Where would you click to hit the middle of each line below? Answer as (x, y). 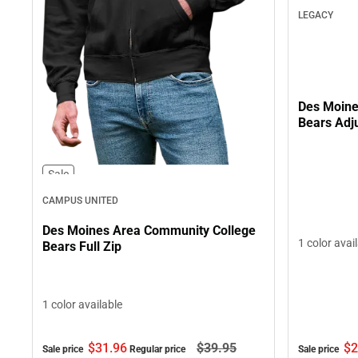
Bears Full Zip (82, 246)
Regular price (159, 350)
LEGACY (316, 15)
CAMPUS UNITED (80, 201)
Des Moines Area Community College (149, 230)
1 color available (82, 305)
